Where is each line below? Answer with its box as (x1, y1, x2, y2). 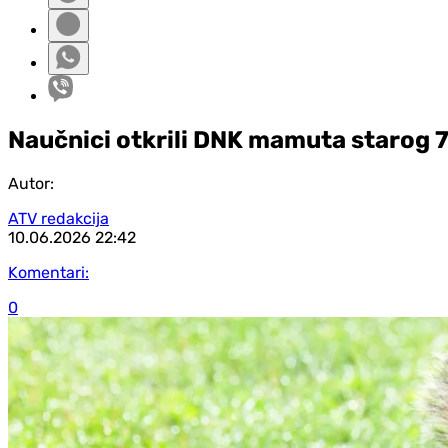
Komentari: (8, 262, 89, 282)
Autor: (8, 173, 54, 193)
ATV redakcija (8, 208, 109, 228)
